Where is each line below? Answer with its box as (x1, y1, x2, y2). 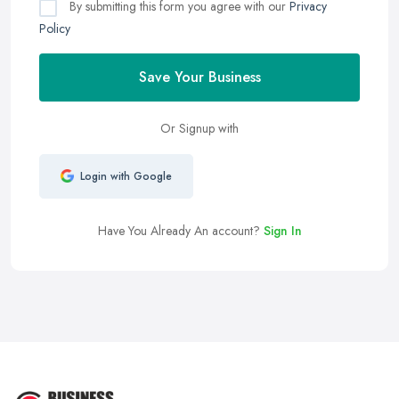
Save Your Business (138, 66, 261, 87)
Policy (39, 19, 70, 37)
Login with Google (79, 167, 172, 184)
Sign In (263, 221, 302, 240)
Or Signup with (160, 118, 239, 137)
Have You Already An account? (97, 221, 264, 240)
